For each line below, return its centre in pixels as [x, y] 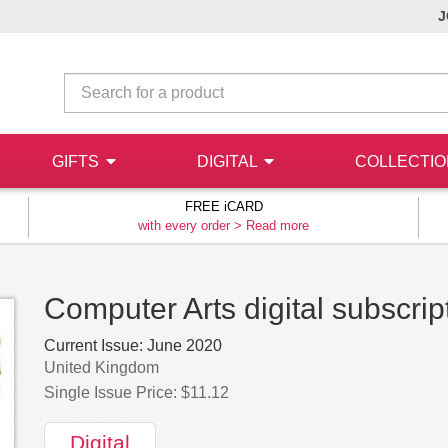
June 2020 [182, 345]
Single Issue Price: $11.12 [136, 392]
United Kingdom [101, 367]
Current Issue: [93, 345]
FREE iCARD [223, 206]
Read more [277, 225]
